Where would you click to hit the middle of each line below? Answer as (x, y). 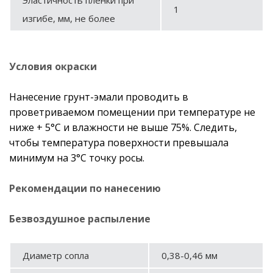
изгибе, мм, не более (69, 18)
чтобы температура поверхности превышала (119, 142)
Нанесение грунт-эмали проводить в (99, 97)
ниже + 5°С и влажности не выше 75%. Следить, (123, 127)
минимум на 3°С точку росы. (77, 158)
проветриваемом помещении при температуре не (132, 112)
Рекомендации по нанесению (85, 188)
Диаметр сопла (56, 255)
